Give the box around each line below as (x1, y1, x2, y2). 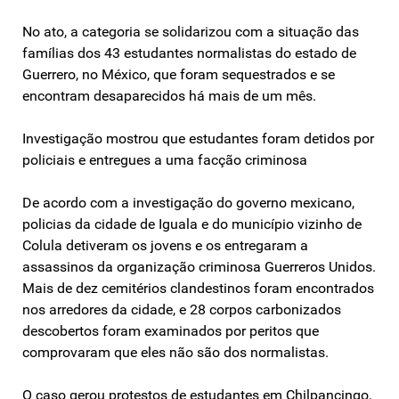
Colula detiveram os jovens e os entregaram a (22, 236, 308, 254)
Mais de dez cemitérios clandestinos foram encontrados (22, 279, 374, 297)
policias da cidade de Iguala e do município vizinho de (22, 215, 362, 232)
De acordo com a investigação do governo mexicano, (22, 193, 354, 211)
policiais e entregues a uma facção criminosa (22, 151, 307, 168)
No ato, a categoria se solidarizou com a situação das (22, 22, 359, 40)
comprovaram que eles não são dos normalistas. (22, 343, 329, 361)
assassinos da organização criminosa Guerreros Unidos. (22, 257, 376, 275)
